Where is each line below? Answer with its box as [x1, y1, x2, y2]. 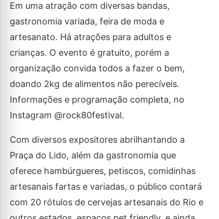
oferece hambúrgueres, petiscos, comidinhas [10, 166, 196, 176]
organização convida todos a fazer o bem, [10, 63, 185, 73]
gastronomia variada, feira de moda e [10, 16, 164, 26]
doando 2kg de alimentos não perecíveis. [10, 79, 179, 89]
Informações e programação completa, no [10, 94, 184, 105]
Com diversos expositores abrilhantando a [10, 134, 185, 145]
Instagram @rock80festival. [10, 110, 124, 120]
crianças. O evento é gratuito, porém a [10, 47, 169, 58]
